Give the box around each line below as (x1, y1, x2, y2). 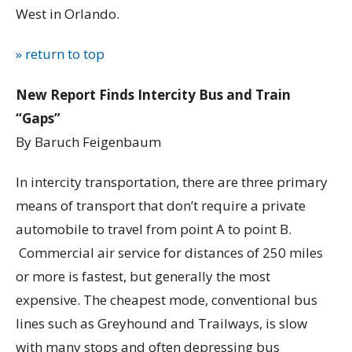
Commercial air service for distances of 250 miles (16, 243, 323, 262)
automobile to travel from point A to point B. (16, 219, 291, 238)
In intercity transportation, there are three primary (16, 172, 328, 191)
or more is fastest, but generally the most (16, 266, 270, 285)
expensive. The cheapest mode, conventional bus (16, 290, 317, 309)
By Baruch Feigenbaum (16, 132, 161, 151)
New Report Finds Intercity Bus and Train (16, 85, 291, 104)
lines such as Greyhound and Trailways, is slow (16, 313, 307, 332)
